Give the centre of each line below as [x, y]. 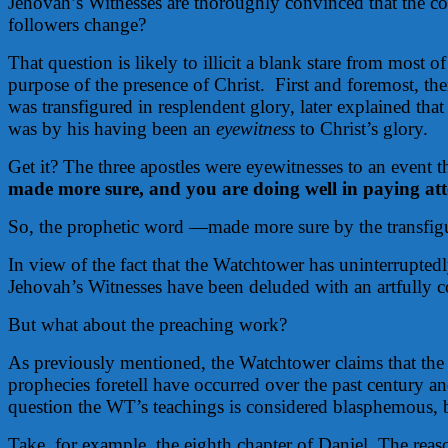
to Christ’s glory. [361, 128]
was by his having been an [112, 128]
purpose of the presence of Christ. [136, 84]
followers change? [77, 24]
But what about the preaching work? [147, 324]
